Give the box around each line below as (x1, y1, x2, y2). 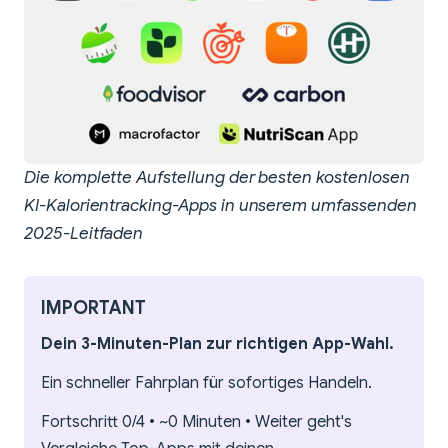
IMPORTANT (41, 297, 146, 320)
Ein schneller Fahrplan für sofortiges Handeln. (41, 373, 372, 394)
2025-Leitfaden (24, 223, 144, 245)
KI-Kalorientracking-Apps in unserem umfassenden (24, 195, 417, 217)
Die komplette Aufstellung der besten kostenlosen (24, 167, 410, 189)
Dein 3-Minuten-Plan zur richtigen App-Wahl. (41, 334, 394, 355)
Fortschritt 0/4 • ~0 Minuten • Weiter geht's (41, 412, 352, 433)
